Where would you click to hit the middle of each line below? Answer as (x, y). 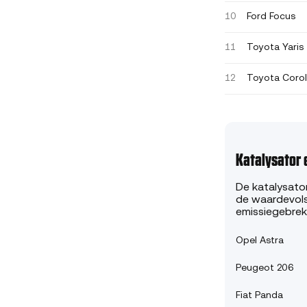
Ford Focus (271, 17)
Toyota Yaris (275, 48)
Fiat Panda (259, 295)
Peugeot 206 (265, 268)
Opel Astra (260, 241)
